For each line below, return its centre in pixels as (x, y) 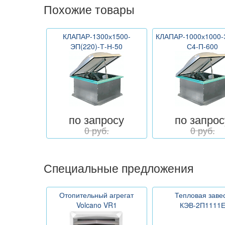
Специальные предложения (119, 168)
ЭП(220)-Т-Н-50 (97, 46)
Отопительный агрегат (97, 195)
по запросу (97, 119)
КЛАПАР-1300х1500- (96, 36)
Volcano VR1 (96, 205)
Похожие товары (89, 9)
